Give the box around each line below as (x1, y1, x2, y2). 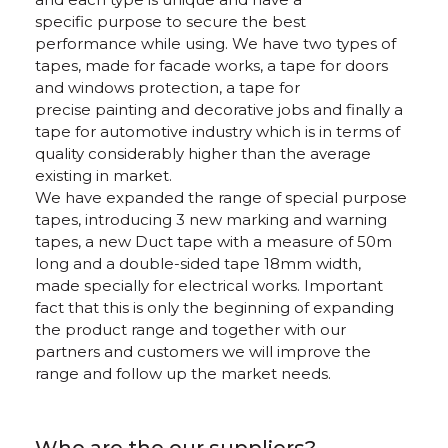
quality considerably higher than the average (35, 144, 371, 163)
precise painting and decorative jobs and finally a (35, 100, 403, 119)
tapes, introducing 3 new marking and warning (35, 210, 387, 229)
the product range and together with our (35, 320, 346, 339)
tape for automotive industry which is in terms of (35, 122, 400, 141)
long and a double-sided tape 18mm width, (35, 254, 361, 273)
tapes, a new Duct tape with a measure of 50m (35, 232, 392, 251)
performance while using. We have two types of (35, 34, 396, 53)
